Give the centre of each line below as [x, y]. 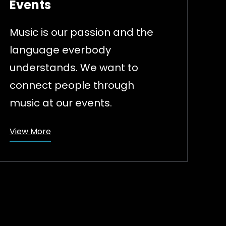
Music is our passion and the [81, 33]
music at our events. [61, 103]
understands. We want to [74, 68]
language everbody [60, 50]
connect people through [72, 86]
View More [30, 132]
